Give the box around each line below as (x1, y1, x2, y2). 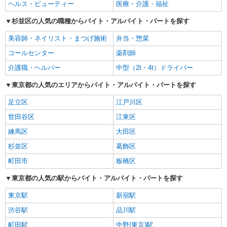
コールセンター (8, 49, 54, 57)
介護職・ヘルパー (8, 63, 61, 71)
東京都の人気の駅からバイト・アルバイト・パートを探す (12, 174, 183, 182)
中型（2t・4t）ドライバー (116, 63, 193, 71)
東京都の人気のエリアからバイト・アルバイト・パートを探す (12, 81, 196, 89)
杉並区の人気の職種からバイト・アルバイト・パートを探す (12, 17, 190, 25)
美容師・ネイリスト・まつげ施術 (8, 34, 107, 42)
